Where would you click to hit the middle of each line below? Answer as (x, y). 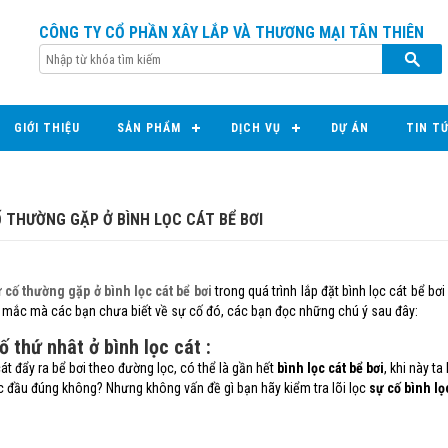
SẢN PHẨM (149, 128)
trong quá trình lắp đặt (276, 291)
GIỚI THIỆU (47, 128)
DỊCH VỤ (256, 128)
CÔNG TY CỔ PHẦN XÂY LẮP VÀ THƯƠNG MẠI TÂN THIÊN (231, 32)
